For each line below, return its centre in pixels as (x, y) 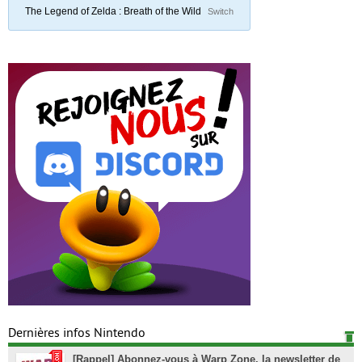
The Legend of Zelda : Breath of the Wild (114, 11)
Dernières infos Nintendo (77, 333)
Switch (221, 11)
